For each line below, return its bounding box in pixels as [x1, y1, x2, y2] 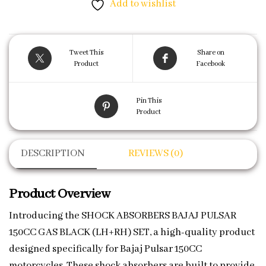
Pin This [135, 96, 161, 105]
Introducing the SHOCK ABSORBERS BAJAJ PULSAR [9, 209, 236, 222]
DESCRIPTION [21, 147, 85, 160]
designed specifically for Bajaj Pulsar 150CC [9, 242, 202, 255]
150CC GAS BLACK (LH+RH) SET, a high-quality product [9, 226, 255, 239]
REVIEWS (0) [128, 147, 183, 160]
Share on [197, 47, 224, 57]
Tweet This [69, 47, 103, 57]
